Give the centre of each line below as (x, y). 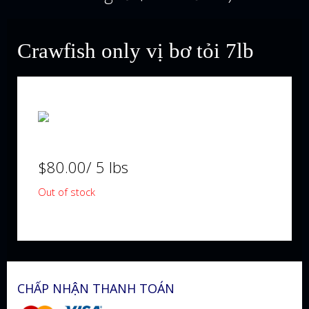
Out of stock (67, 192)
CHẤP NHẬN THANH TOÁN (96, 288)
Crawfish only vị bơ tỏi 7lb (136, 51)
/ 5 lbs (107, 167)
